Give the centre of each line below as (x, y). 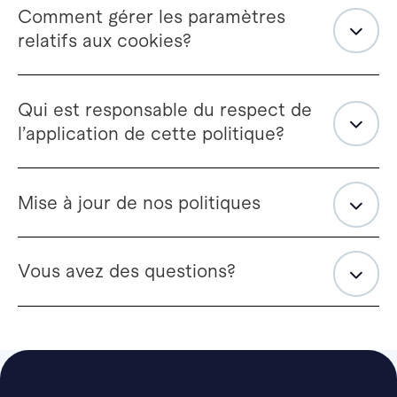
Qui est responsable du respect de (164, 109)
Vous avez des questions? (126, 271)
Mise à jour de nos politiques (139, 202)
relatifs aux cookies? (104, 40)
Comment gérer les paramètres (151, 16)
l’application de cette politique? (151, 133)
